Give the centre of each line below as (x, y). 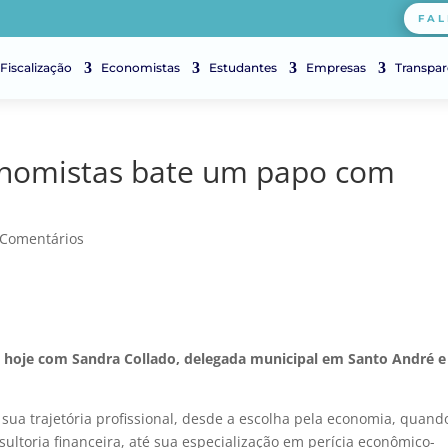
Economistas (140, 67)
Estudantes (243, 67)
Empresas (336, 67)
